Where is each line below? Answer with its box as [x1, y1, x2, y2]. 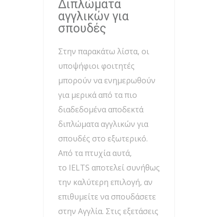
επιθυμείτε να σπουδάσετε [58, 191, 156, 202]
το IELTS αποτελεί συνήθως [58, 162, 160, 173]
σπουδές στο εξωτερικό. [58, 133, 148, 144]
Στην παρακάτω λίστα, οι [58, 46, 149, 57]
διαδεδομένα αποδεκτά [58, 104, 143, 115]
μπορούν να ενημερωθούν [58, 75, 155, 86]
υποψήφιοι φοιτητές [58, 61, 135, 72]
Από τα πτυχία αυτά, [58, 148, 132, 159]
